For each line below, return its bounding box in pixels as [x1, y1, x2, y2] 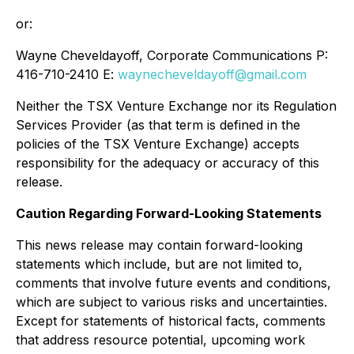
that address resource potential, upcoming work [16, 332, 305, 348]
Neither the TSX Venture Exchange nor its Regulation [16, 98, 337, 114]
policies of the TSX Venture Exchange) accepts [16, 136, 299, 152]
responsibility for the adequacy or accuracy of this [16, 155, 319, 171]
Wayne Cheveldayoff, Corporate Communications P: [16, 47, 328, 63]
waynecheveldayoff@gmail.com [118, 66, 307, 82]
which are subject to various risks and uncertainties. [16, 294, 327, 310]
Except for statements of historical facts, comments [16, 313, 326, 329]
